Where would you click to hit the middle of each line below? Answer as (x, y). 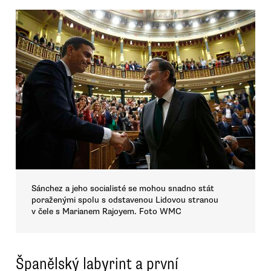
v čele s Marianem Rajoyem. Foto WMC (106, 212)
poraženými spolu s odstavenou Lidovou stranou (125, 200)
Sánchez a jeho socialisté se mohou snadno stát (123, 189)
